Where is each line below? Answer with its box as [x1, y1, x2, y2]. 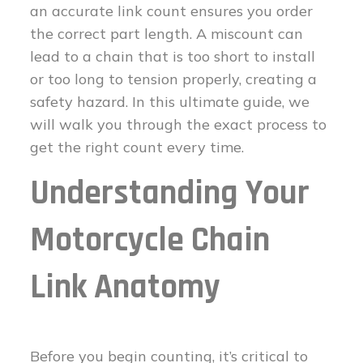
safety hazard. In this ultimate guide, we [30, 92, 310, 112]
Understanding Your [30, 172, 310, 216]
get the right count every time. [30, 138, 245, 157]
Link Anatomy [30, 266, 221, 310]
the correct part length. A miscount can [30, 24, 304, 44]
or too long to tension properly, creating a [30, 70, 318, 89]
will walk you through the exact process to [30, 115, 327, 135]
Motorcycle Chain [30, 219, 271, 263]
